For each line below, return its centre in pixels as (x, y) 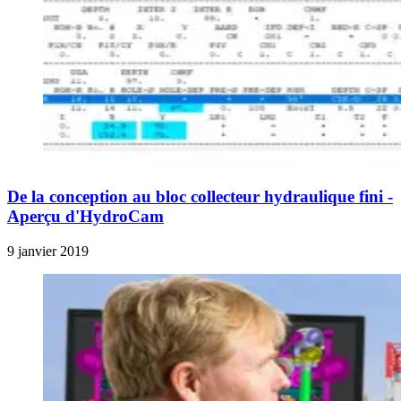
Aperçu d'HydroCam (85, 217)
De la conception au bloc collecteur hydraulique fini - (200, 197)
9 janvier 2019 (48, 251)
